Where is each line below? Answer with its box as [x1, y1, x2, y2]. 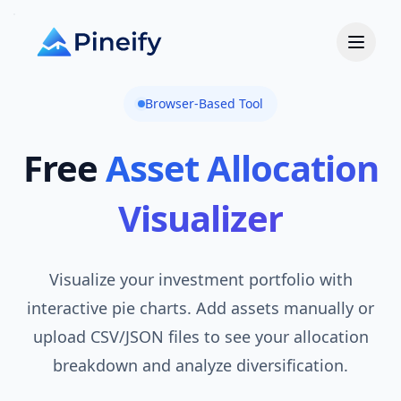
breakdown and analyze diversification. [53, 354, 348, 376]
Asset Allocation [105, 143, 379, 192]
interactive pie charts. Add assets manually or [27, 297, 374, 319]
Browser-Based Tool [145, 95, 263, 112]
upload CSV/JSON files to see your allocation [32, 326, 369, 347]
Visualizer [118, 193, 283, 243]
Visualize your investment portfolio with [48, 269, 353, 290]
